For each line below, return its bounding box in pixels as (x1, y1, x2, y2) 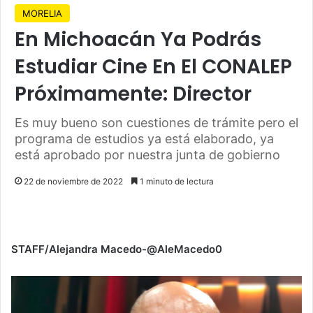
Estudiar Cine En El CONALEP (15, 52, 292, 80)
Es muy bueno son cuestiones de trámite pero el (15, 115, 298, 130)
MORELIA (22, 7, 62, 19)
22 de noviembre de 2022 (24, 175, 123, 187)
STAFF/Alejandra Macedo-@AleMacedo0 (11, 242, 222, 256)
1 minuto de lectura (138, 175, 214, 187)
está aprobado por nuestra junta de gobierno (15, 147, 280, 162)
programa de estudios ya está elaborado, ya (15, 131, 274, 146)
